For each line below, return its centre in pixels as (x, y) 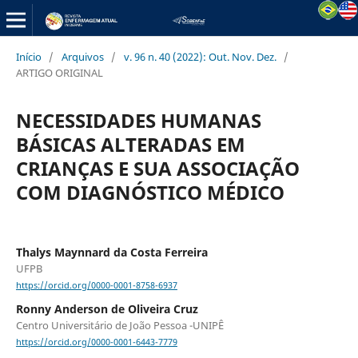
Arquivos (82, 56)
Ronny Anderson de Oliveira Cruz (107, 309)
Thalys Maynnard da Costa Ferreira (111, 252)
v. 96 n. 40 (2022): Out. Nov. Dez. (200, 56)
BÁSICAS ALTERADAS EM (130, 144)
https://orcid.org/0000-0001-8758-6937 (96, 286)
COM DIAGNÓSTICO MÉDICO (150, 192)
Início (28, 56)
